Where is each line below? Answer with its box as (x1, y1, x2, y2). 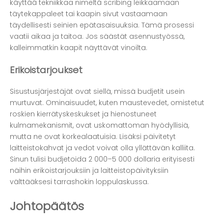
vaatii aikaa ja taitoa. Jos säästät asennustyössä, (10, 31, 185, 41)
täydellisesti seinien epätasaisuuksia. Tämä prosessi (10, 20, 194, 30)
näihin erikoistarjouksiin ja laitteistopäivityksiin (10, 165, 168, 176)
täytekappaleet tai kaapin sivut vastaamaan (10, 9, 167, 19)
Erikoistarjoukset (10, 63, 82, 77)
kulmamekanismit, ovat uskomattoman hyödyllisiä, (10, 120, 189, 131)
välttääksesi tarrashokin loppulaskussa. (10, 177, 149, 187)
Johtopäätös (10, 198, 84, 215)
